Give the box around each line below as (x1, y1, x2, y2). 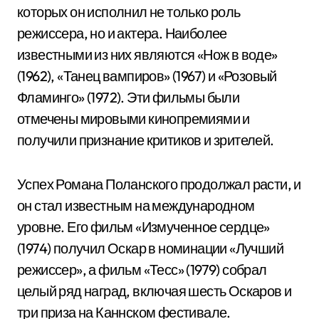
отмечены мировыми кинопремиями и (17, 110, 250, 127)
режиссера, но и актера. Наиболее (17, 24, 227, 42)
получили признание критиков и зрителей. (17, 131, 274, 149)
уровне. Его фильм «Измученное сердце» (17, 218, 270, 236)
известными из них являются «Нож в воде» (17, 46, 278, 63)
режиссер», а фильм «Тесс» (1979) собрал (17, 261, 267, 278)
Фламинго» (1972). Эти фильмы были (17, 88, 240, 106)
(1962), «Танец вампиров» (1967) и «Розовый (17, 67, 277, 85)
